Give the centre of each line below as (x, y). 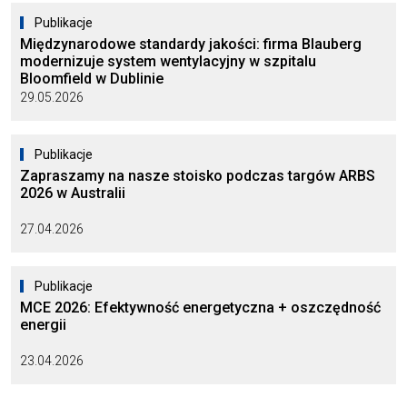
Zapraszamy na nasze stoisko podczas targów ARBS (198, 175)
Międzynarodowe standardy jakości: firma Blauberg (191, 44)
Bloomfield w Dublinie (92, 78)
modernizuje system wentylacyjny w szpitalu (168, 61)
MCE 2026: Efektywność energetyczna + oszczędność (200, 307)
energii (43, 324)
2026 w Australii (73, 193)
